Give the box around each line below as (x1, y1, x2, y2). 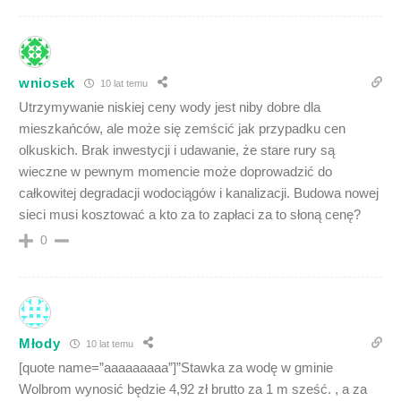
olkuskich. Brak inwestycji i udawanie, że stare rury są (19, 142, 335, 158)
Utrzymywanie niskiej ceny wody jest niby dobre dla (19, 99, 320, 115)
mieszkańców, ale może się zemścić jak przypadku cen (19, 121, 346, 137)
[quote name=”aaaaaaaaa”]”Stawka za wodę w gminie (19, 360, 333, 376)
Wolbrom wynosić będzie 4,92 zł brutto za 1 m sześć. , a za (19, 381, 367, 397)
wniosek (19, 74, 75, 90)
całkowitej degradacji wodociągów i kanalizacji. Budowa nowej (19, 185, 379, 201)
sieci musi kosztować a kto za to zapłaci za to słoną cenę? (19, 207, 361, 223)
